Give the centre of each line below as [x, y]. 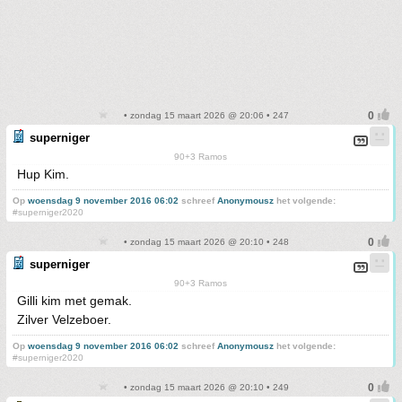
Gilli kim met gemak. [74, 301]
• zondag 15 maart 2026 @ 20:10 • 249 [205, 388]
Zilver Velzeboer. [64, 320]
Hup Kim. [43, 175]
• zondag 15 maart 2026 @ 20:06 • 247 [205, 116]
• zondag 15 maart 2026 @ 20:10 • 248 [205, 242]
